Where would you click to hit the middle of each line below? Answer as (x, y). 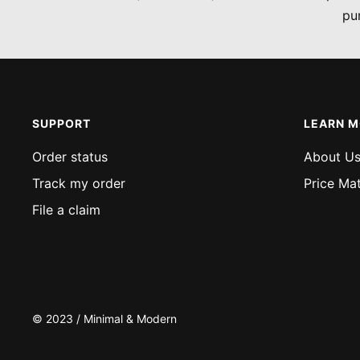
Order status (70, 157)
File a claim (66, 210)
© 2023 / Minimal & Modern (104, 318)
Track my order (79, 183)
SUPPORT (61, 123)
